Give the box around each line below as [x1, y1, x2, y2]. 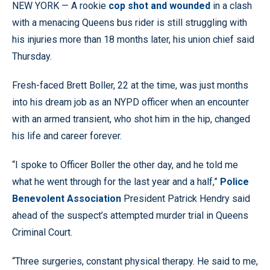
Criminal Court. [12, 226, 72, 238]
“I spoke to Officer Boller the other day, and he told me [12, 159, 238, 171]
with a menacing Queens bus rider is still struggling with [12, 16, 247, 28]
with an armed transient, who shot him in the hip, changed [12, 113, 250, 125]
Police [220, 175, 249, 187]
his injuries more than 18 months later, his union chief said [12, 33, 254, 45]
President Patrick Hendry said [124, 192, 250, 204]
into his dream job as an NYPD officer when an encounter [12, 96, 249, 108]
